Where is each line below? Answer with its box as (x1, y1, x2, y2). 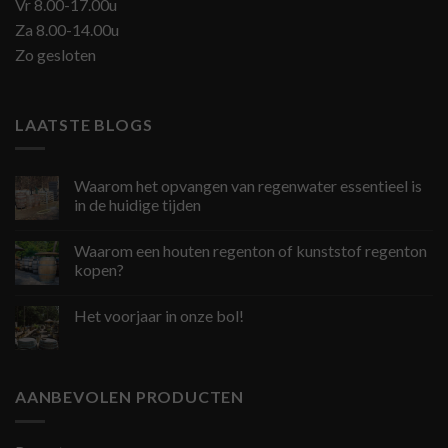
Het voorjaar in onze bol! (74, 306, 244, 326)
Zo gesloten (15, 44, 96, 64)
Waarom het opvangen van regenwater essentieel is (74, 176, 422, 196)
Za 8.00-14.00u (15, 19, 119, 39)
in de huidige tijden (74, 195, 201, 215)
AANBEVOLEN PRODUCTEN (15, 387, 244, 407)
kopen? (74, 260, 124, 280)
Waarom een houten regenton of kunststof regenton (74, 241, 427, 261)
